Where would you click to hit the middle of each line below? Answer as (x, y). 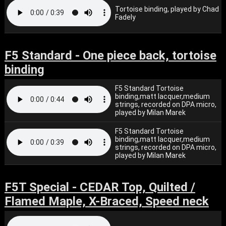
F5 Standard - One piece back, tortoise (110, 55)
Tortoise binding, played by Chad (167, 9)
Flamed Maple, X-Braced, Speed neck (106, 201)
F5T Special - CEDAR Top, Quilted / (100, 187)
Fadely (126, 17)
